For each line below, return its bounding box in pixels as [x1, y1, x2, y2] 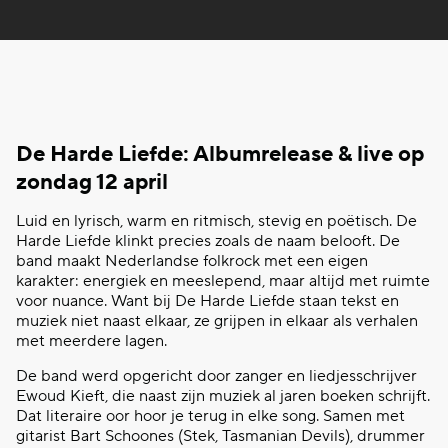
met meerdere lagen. [15, 331, 167, 351]
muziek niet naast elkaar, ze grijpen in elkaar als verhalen [15, 311, 418, 331]
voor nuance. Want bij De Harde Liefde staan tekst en [15, 291, 399, 311]
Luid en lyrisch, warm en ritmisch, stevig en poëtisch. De [15, 211, 417, 231]
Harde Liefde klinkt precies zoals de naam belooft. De [15, 231, 400, 251]
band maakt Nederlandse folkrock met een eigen [15, 251, 368, 271]
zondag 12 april [15, 168, 168, 196]
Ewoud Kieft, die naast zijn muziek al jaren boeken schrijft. [15, 386, 430, 406]
